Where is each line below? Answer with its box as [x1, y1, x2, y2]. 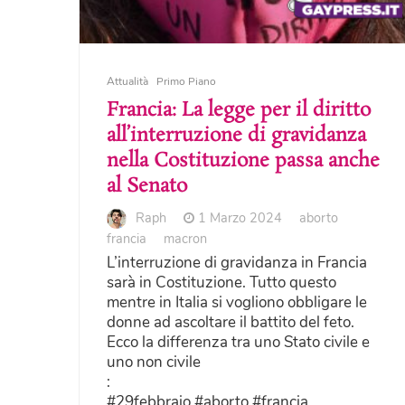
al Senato [107, 172, 187, 200]
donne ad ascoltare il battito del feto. [107, 312, 354, 334]
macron [164, 230, 207, 249]
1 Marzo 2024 [198, 208, 282, 227]
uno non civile [107, 352, 201, 373]
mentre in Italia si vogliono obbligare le [107, 292, 367, 314]
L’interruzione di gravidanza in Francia [107, 252, 367, 274]
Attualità [107, 73, 148, 89]
